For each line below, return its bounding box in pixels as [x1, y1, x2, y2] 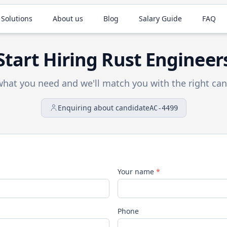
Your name [118, 167, 156, 176]
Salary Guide [139, 14, 182, 23]
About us [53, 14, 84, 23]
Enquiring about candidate [57, 103, 149, 112]
